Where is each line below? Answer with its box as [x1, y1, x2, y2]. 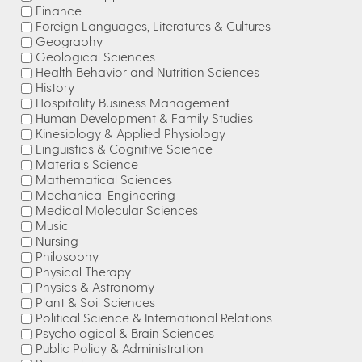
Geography [36, 33, 103, 48]
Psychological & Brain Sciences [36, 325, 214, 340]
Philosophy [36, 248, 99, 263]
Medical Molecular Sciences [86, 202, 198, 217]
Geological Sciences [36, 48, 155, 64]
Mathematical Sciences [36, 171, 172, 187]
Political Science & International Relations [36, 309, 272, 325]
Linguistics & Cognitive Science [36, 141, 213, 156]
